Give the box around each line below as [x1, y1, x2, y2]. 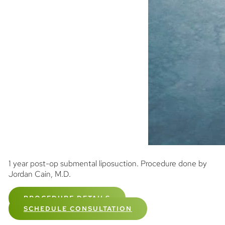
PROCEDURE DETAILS [23, 193, 110, 202]
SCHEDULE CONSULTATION [23, 204, 132, 213]
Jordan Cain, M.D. [8, 168, 71, 179]
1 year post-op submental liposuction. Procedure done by [8, 158, 207, 169]
